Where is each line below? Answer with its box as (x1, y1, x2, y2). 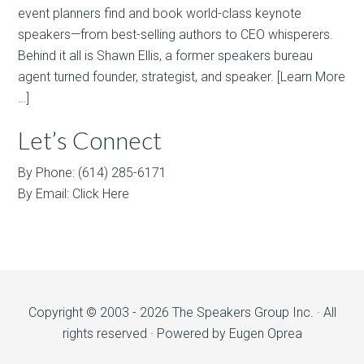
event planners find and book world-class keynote (18, 5, 302, 21)
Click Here (72, 185, 130, 201)
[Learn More (277, 68, 346, 84)
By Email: (18, 185, 73, 201)
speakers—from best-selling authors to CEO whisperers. (18, 26, 334, 42)
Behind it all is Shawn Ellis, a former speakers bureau (18, 47, 314, 63)
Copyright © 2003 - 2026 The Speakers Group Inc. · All (28, 304, 336, 320)
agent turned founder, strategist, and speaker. (18, 68, 278, 84)
